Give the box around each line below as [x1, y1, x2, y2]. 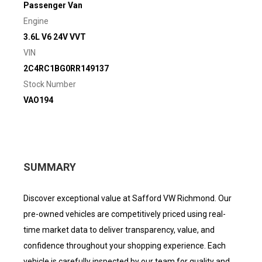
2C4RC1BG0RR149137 [23, 64, 109, 73]
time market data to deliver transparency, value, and [23, 225, 215, 235]
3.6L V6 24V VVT [23, 32, 86, 42]
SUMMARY [23, 161, 76, 173]
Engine [23, 16, 49, 26]
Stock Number [23, 80, 76, 89]
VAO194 [23, 95, 53, 105]
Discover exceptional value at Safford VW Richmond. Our [23, 194, 232, 203]
